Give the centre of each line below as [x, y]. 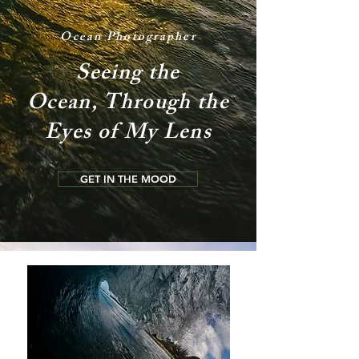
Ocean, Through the [128, 105]
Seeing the [128, 75]
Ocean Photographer [128, 38]
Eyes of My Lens [128, 134]
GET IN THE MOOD [128, 179]
